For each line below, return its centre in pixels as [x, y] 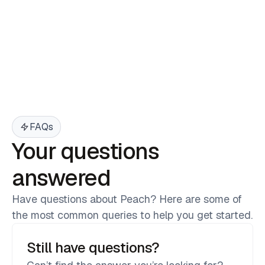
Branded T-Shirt [63, 55]
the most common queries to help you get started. [132, 215]
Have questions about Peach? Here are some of [127, 199]
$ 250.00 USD [218, 73]
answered [61, 178]
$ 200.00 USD [52, 72]
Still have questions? [93, 248]
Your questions [85, 151]
